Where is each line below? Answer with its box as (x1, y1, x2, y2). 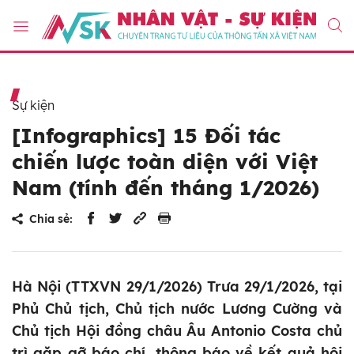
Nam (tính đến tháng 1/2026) (12, 175, 319, 201)
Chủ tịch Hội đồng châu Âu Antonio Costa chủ (12, 322, 342, 341)
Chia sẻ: (29, 212, 73, 227)
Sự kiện (12, 97, 55, 114)
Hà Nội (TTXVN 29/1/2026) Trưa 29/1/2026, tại (12, 277, 342, 296)
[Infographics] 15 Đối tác (12, 122, 281, 149)
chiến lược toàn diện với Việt (12, 149, 318, 175)
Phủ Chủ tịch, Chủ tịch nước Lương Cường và (12, 299, 342, 318)
